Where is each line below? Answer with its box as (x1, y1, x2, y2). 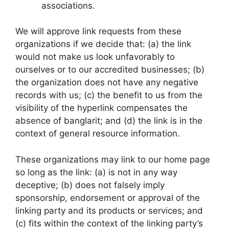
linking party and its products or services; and (15, 205, 203, 216)
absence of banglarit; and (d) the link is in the (15, 116, 202, 126)
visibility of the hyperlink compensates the (15, 103, 188, 113)
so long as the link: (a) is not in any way (15, 167, 177, 177)
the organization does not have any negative (15, 77, 198, 87)
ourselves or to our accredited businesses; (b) (15, 64, 204, 75)
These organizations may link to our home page (15, 154, 210, 165)
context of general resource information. (15, 128, 180, 139)
